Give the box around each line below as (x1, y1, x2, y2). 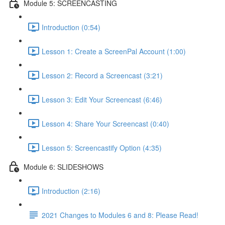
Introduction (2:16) (42, 185, 100, 196)
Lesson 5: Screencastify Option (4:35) (42, 142, 162, 153)
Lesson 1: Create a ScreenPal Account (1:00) (42, 46, 186, 56)
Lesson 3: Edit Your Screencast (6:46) (42, 94, 162, 104)
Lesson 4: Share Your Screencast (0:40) (42, 118, 169, 129)
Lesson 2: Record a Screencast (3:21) (42, 70, 163, 80)
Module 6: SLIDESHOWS (24, 161, 103, 172)
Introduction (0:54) (42, 22, 100, 32)
